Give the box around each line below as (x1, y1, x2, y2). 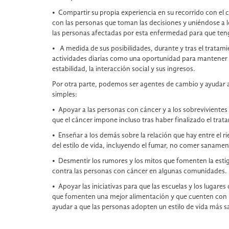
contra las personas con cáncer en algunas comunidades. (52, 168, 227, 175)
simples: (52, 91, 77, 98)
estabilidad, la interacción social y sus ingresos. (52, 65, 195, 73)
